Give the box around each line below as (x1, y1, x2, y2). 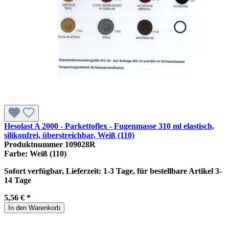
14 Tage (4, 175, 31, 185)
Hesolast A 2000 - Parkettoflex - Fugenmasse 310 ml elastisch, (4, 121, 214, 130)
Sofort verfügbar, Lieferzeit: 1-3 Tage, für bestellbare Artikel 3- (4, 166, 222, 175)
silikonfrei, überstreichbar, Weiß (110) (4, 130, 134, 140)
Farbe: (4, 149, 30, 158)
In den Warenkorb (8, 203, 60, 212)
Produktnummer (4, 140, 65, 149)
